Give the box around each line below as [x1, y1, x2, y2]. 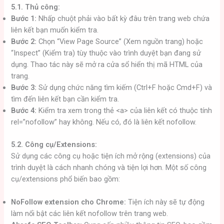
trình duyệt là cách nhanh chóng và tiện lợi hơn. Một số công [11, 162, 207, 172]
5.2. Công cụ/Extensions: [11, 139, 97, 149]
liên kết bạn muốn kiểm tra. [11, 25, 99, 34]
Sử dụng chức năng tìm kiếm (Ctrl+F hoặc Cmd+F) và [36, 82, 212, 92]
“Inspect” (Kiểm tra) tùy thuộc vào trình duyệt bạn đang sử [11, 48, 201, 57]
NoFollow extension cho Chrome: [11, 197, 126, 207]
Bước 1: [11, 13, 37, 23]
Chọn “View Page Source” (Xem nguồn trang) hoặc [36, 36, 203, 46]
